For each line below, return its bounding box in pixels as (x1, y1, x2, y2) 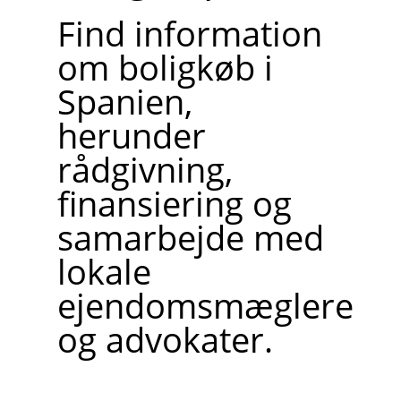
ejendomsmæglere (56, 281, 354, 328)
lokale (56, 247, 151, 294)
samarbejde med (56, 213, 324, 260)
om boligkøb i (56, 43, 273, 90)
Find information (56, 9, 322, 56)
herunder (56, 111, 206, 158)
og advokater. (56, 315, 273, 363)
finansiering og (56, 179, 292, 226)
